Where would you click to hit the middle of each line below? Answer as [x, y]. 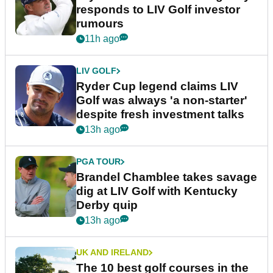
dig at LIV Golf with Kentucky [157, 191]
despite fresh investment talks [160, 115]
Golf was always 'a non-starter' [162, 101]
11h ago [102, 39]
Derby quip [107, 205]
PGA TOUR [98, 162]
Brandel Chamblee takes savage [167, 177]
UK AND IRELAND [112, 253]
